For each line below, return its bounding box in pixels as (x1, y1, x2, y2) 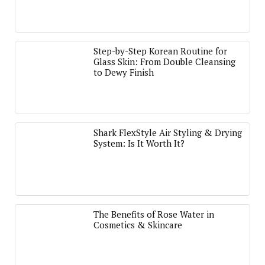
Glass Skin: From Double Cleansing (93, 56, 235, 67)
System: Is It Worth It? (93, 137, 185, 149)
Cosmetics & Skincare (93, 219, 182, 231)
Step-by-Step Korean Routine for (93, 45, 227, 57)
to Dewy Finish (93, 66, 154, 78)
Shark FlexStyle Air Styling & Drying (93, 127, 242, 138)
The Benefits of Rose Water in (93, 208, 214, 220)
